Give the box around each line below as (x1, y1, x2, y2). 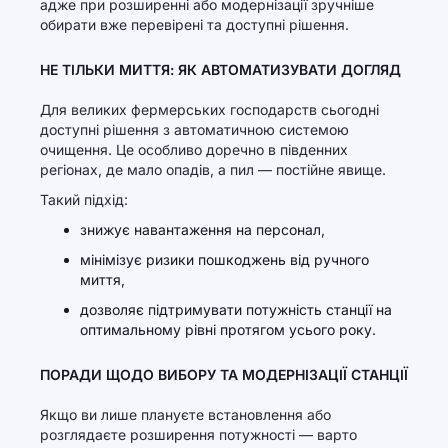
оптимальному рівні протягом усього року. (80, 321, 376, 338)
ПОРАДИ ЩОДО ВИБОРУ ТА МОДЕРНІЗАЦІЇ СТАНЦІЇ (40, 366, 408, 383)
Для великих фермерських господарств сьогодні (40, 101, 379, 118)
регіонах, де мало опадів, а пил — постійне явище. (40, 161, 386, 178)
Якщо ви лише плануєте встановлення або (40, 406, 331, 423)
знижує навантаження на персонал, (80, 221, 325, 238)
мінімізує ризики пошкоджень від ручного (80, 251, 369, 268)
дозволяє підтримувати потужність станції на (80, 301, 392, 318)
